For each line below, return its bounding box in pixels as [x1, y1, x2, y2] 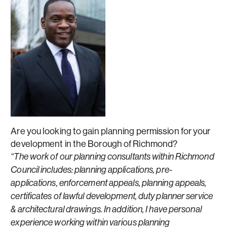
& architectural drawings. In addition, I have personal [11, 204, 202, 215]
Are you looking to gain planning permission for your [11, 125, 211, 137]
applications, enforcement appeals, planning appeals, [11, 178, 207, 188]
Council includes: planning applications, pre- [11, 165, 172, 175]
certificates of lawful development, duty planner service [11, 191, 213, 202]
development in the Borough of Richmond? [11, 138, 178, 150]
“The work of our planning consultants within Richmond [11, 152, 214, 162]
